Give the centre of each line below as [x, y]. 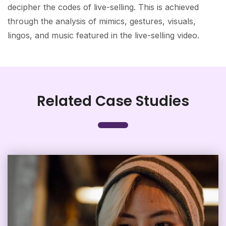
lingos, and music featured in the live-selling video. [103, 35]
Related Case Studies [113, 101]
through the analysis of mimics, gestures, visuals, [102, 21]
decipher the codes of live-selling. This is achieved [103, 7]
